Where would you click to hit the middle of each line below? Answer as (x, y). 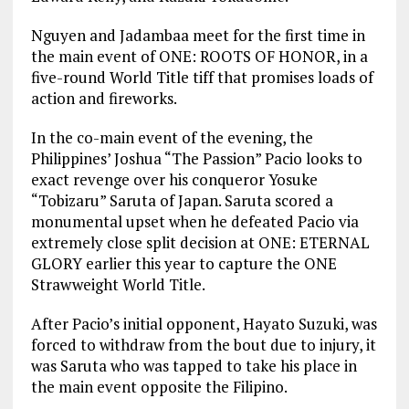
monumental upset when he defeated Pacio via (194, 222)
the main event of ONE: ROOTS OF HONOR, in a (199, 57)
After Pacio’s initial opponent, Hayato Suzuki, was (204, 324)
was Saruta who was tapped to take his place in (194, 366)
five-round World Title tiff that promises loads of (202, 78)
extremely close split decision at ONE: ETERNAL (200, 243)
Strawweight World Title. (118, 285)
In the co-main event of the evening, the (172, 138)
